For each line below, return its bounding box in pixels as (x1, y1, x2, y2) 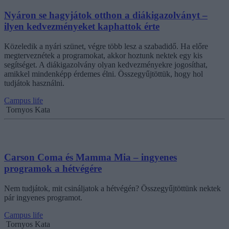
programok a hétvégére (4, 163, 102, 174)
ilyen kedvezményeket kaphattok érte (4, 21, 159, 32)
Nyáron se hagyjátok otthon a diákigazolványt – (4, 10, 208, 21)
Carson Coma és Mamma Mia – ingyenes (4, 151, 177, 163)
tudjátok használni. (4, 79, 64, 88)
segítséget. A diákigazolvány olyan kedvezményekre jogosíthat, (4, 60, 208, 70)
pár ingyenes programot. (4, 193, 82, 202)
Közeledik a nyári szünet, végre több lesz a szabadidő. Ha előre (4, 42, 208, 51)
